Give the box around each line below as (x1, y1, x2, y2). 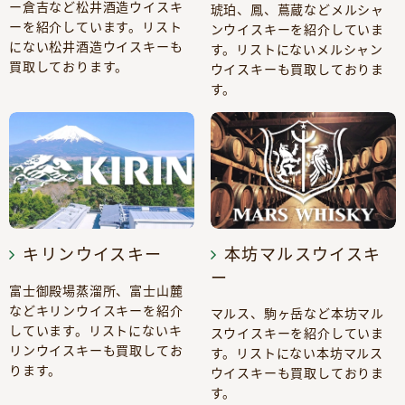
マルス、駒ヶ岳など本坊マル (210, 304, 384, 322)
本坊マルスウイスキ (223, 242, 381, 265)
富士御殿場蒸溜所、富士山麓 (9, 281, 184, 299)
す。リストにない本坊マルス (210, 344, 383, 362)
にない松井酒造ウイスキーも (9, 38, 184, 56)
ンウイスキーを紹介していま (210, 21, 384, 39)
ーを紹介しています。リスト (9, 18, 183, 36)
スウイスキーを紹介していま (210, 324, 384, 342)
